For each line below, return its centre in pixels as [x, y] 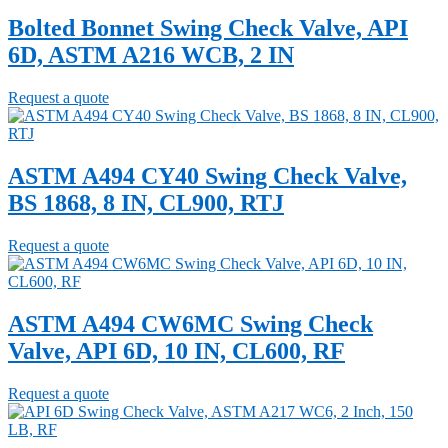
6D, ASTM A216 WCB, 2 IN [151, 55]
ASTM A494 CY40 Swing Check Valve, [207, 176]
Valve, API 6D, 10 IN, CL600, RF [176, 351]
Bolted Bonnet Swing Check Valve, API [208, 28]
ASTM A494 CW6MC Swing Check [190, 324]
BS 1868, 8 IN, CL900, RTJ [146, 203]
